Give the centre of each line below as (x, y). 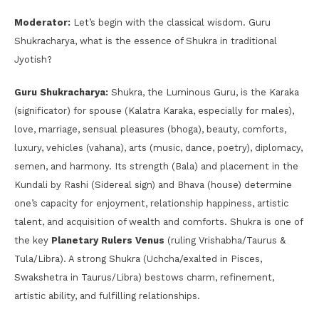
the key (33, 240)
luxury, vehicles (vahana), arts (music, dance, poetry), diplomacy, (158, 147)
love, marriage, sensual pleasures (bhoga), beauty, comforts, (150, 129)
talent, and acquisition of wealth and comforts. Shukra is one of (158, 221)
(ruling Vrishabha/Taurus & (225, 240)
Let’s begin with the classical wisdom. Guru (171, 22)
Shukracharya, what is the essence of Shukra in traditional (146, 41)
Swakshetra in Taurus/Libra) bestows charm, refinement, (144, 277)
